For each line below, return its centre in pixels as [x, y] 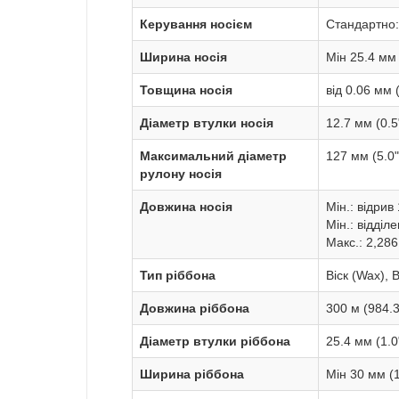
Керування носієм [196, 24]
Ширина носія [183, 57]
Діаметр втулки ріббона [215, 342]
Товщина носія [186, 90]
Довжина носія [186, 207]
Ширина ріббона [192, 375]
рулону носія [181, 174]
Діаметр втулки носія [207, 123]
